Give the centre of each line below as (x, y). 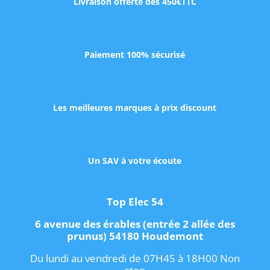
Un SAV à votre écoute (135, 161)
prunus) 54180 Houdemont (135, 236)
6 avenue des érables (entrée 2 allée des (135, 224)
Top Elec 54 (135, 202)
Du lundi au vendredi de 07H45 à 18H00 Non (135, 259)
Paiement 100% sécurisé (135, 55)
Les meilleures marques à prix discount (135, 108)
